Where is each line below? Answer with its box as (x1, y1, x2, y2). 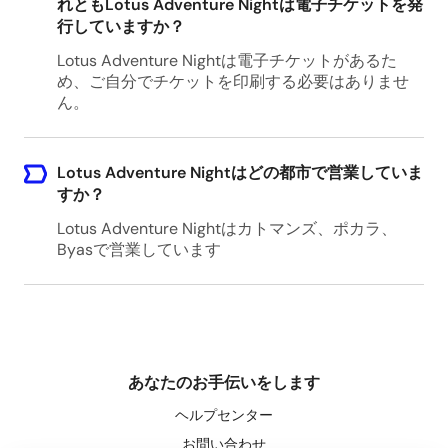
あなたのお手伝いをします (128, 372, 320, 393)
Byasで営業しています (56, 239, 221, 260)
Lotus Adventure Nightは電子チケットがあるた (56, 50, 397, 71)
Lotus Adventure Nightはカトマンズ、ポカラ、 (56, 218, 397, 239)
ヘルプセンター (175, 406, 273, 424)
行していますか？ (56, 16, 185, 37)
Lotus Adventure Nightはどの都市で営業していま (56, 162, 423, 183)
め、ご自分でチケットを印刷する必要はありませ (56, 71, 409, 92)
